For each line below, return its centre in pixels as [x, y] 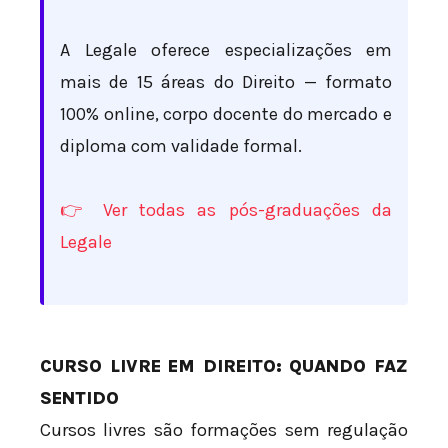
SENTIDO [79, 398]
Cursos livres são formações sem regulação [224, 430]
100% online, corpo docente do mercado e [226, 114]
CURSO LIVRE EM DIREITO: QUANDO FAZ [224, 366]
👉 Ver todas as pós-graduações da [226, 209]
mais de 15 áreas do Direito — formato [226, 82]
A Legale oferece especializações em [226, 50]
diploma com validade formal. [181, 146]
